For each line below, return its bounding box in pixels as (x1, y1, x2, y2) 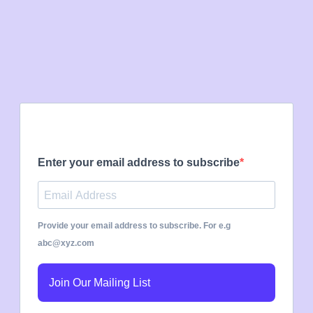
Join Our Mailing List (49, 277, 150, 289)
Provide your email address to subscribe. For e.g (38, 221, 231, 231)
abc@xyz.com (38, 238, 94, 249)
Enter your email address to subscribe (38, 156, 240, 169)
